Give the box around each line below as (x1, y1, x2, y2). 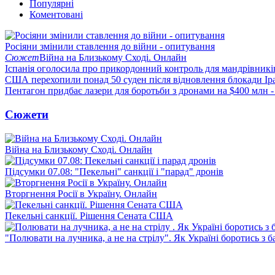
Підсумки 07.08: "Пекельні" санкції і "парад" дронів (5, 166, 223, 177)
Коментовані (29, 9, 83, 20)
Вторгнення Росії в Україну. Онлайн (5, 188, 157, 199)
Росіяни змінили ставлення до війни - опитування (5, 41, 215, 52)
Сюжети (5, 107, 48, 121)
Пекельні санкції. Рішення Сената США (5, 210, 173, 221)
